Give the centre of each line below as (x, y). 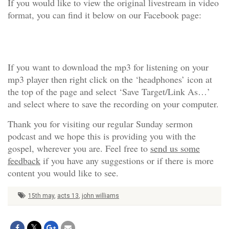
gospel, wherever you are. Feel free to (79, 148)
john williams (100, 196)
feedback (24, 161)
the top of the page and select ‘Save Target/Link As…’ (109, 91)
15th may (41, 196)
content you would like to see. (63, 173)
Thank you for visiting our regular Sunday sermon (100, 124)
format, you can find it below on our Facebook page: (105, 15)
